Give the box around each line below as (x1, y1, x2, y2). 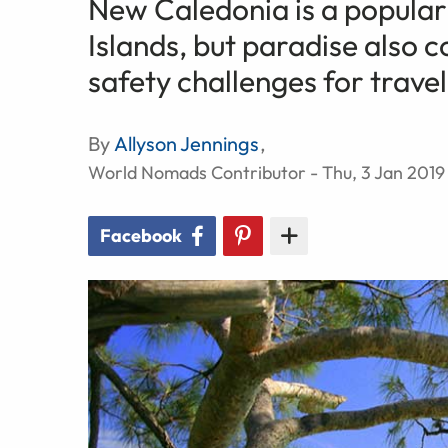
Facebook (100, 223, 182, 247)
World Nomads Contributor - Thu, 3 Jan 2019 (88, 160, 445, 184)
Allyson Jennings (114, 130, 260, 156)
